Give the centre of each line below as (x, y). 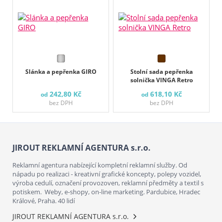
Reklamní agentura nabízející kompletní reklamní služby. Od (100, 165)
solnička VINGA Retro (161, 80)
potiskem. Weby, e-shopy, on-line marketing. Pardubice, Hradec (106, 192)
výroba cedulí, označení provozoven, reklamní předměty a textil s (108, 183)
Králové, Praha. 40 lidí (44, 201)
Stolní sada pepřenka (161, 72)
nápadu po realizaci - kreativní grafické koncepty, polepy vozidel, (107, 174)
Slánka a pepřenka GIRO (61, 72)
